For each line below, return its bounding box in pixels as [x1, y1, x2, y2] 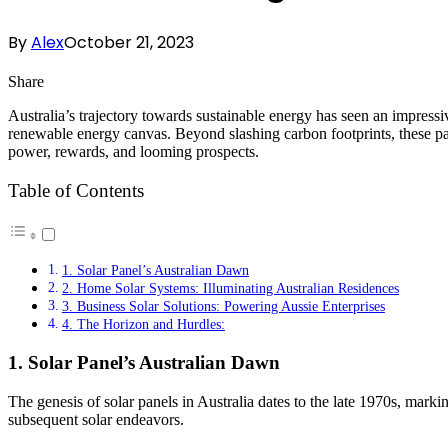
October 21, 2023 [64, 30, 194, 54]
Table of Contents [8, 180, 144, 202]
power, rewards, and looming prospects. [8, 142, 259, 160]
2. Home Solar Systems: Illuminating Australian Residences [61, 280, 399, 297]
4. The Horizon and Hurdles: [61, 316, 225, 333]
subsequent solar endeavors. [8, 410, 184, 428]
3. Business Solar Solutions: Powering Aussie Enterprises [61, 298, 385, 315]
